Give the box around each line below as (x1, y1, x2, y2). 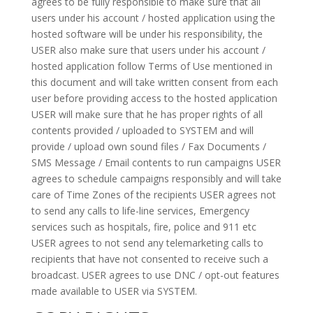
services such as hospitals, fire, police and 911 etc (31, 220, 256, 233)
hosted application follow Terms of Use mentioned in (31, 59, 272, 73)
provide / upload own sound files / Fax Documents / (31, 140, 266, 153)
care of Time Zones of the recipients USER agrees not (31, 188, 276, 201)
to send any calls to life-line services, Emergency (31, 204, 249, 217)
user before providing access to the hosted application (31, 92, 277, 105)
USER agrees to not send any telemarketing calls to (31, 236, 263, 249)
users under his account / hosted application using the (31, 11, 275, 24)
